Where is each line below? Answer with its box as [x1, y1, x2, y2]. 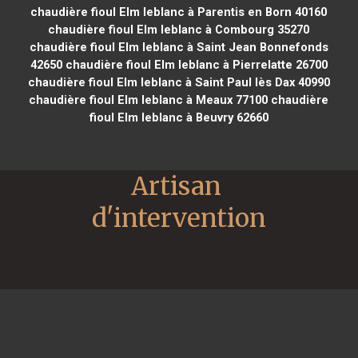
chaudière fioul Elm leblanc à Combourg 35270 [48, 22, 310, 37]
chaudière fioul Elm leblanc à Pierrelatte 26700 [62, 57, 328, 72]
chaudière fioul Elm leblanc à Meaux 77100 [29, 92, 268, 107]
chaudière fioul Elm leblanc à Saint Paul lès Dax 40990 [27, 74, 330, 89]
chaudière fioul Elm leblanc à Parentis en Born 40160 [30, 4, 328, 19]
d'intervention [92, 201, 266, 234]
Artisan [131, 169, 221, 202]
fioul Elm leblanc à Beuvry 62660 [89, 109, 268, 125]
